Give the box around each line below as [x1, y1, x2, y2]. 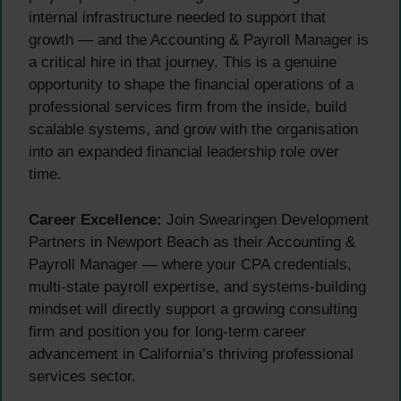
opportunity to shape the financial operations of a [29, 76, 354, 94]
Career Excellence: [29, 210, 162, 228]
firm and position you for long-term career [29, 322, 306, 340]
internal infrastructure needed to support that [29, 9, 326, 27]
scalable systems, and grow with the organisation [29, 121, 358, 139]
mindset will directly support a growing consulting [29, 300, 357, 318]
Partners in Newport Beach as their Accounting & [29, 233, 355, 251]
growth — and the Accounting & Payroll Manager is [29, 31, 369, 49]
